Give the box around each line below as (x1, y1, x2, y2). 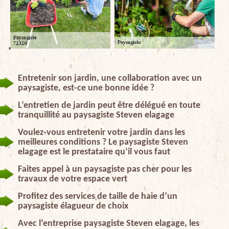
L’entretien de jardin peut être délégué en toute (18, 100, 200, 110)
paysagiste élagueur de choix (18, 201, 128, 211)
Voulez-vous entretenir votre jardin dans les (18, 127, 185, 138)
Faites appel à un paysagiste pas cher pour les (18, 164, 192, 174)
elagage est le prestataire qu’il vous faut (18, 147, 170, 157)
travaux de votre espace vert (18, 174, 127, 184)
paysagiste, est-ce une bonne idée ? (18, 83, 154, 93)
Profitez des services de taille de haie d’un (18, 191, 177, 201)
